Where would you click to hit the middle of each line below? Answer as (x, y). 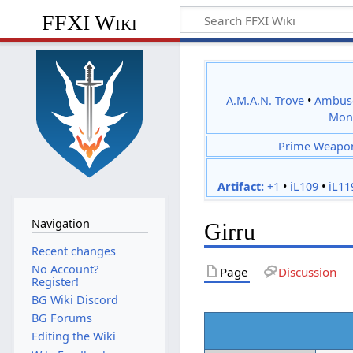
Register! (55, 281)
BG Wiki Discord (74, 300)
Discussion (307, 271)
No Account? (65, 269)
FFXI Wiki (90, 23)
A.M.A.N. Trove (266, 100)
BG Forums (61, 318)
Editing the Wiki (73, 336)
